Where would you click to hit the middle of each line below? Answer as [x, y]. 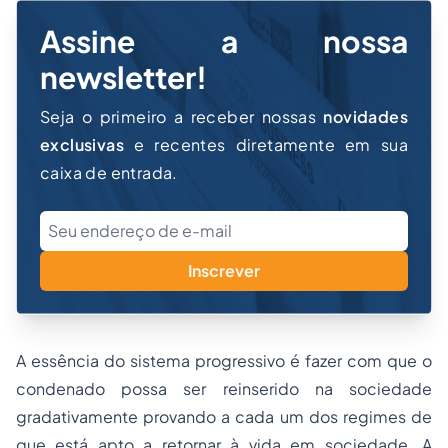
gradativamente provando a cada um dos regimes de [224, 416]
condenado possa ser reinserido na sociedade [224, 388]
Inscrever [224, 270]
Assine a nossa [224, 41]
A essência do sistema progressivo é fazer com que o [224, 360]
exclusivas [82, 144]
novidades [365, 116]
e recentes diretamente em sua [266, 144]
